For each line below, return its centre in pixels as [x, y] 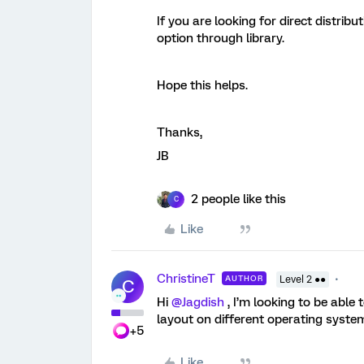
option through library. [221, 38]
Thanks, [180, 132]
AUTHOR [244, 278]
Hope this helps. [202, 85]
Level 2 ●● [303, 279]
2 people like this [238, 199]
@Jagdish [198, 302]
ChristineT [186, 278]
